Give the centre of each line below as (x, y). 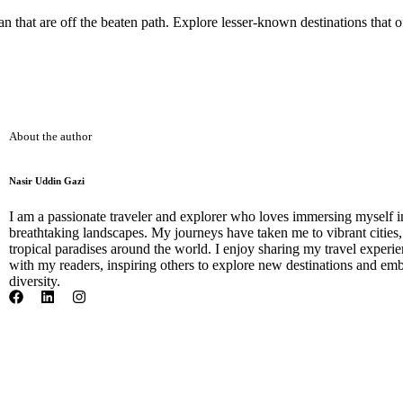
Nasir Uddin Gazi (47, 180)
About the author (50, 136)
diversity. (35, 281)
